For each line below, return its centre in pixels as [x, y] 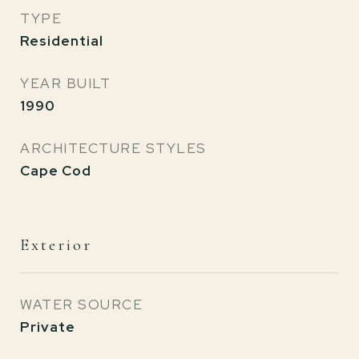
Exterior [56, 245]
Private [48, 327]
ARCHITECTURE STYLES [113, 148]
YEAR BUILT [65, 83]
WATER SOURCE [81, 305]
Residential [62, 41]
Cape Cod [56, 171]
